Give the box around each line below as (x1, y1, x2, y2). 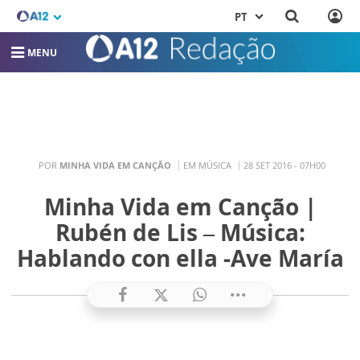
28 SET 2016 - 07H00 (243, 158, 325, 171)
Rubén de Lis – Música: (55, 217, 305, 247)
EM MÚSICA (183, 158, 231, 171)
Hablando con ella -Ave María (16, 243, 344, 273)
